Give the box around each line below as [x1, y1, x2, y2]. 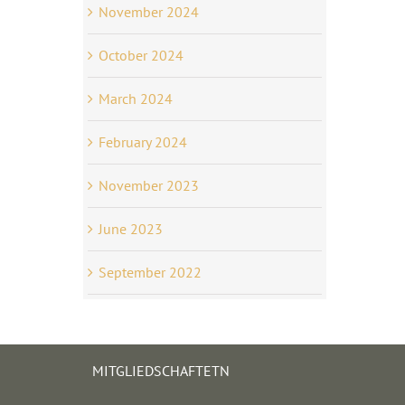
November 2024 [98, 2, 199, 21]
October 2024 [98, 45, 184, 64]
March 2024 [98, 89, 173, 108]
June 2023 [98, 219, 163, 238]
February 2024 [98, 132, 187, 151]
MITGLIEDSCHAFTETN [92, 361, 231, 380]
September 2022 [98, 262, 202, 281]
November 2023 [98, 175, 199, 194]
